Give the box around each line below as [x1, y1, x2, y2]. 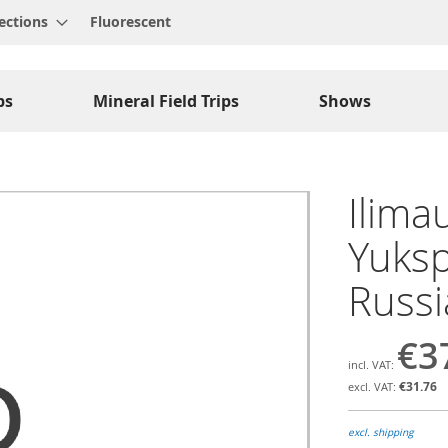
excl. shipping [348, 426, 413, 440]
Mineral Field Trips [93, 90, 239, 113]
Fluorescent [90, 12, 171, 32]
